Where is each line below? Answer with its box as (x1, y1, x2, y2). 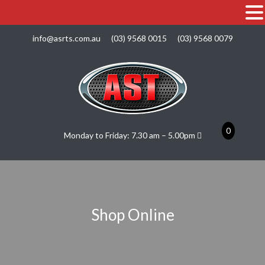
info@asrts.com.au (32, 33, 101, 43)
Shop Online (91, 205, 174, 224)
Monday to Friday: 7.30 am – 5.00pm (63, 130, 197, 140)
